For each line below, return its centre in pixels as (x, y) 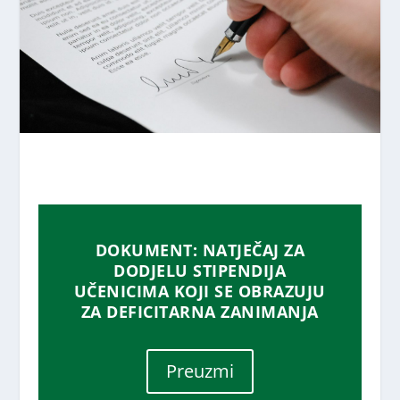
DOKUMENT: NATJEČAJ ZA (200, 250)
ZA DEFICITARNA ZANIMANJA (200, 311)
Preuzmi (200, 371)
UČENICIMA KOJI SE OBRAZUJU (200, 291)
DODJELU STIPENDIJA (200, 270)
